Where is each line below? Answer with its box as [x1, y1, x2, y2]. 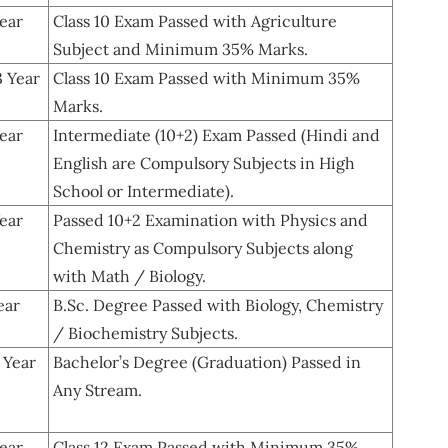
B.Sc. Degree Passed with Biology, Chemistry [53, 294, 383, 315]
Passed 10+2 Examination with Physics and [53, 209, 368, 230]
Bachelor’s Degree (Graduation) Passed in [53, 351, 361, 372]
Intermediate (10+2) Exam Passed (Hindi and [53, 124, 380, 145]
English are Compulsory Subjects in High [53, 152, 355, 173]
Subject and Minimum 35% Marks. [53, 38, 308, 59]
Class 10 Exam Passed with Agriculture [53, 10, 337, 31]
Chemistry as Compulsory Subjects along [53, 237, 353, 258]
